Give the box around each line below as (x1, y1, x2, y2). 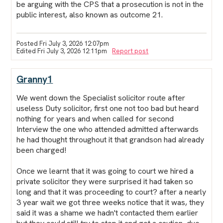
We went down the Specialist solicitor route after (16, 92, 186, 103)
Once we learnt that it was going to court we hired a (16, 165, 194, 176)
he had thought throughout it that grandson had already (16, 134, 205, 145)
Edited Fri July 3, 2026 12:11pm (16, 46, 108, 55)
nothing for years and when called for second (16, 113, 174, 124)
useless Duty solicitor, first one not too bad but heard (16, 103, 199, 113)
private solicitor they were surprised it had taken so (16, 176, 194, 187)
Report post (112, 46, 149, 55)
